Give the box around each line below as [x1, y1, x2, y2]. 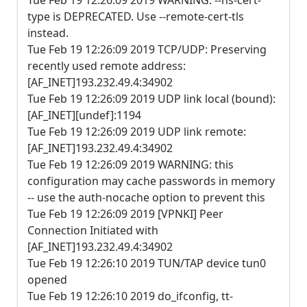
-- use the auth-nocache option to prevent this [27, 190, 265, 205]
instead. [27, 25, 69, 40]
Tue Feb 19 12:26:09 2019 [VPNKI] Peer [27, 206, 223, 221]
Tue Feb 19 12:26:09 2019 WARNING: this [27, 157, 234, 172]
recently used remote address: [27, 58, 186, 73]
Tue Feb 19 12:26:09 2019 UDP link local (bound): [27, 91, 275, 106]
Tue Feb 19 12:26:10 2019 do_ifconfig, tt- [27, 288, 233, 304]
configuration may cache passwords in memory [27, 173, 275, 188]
